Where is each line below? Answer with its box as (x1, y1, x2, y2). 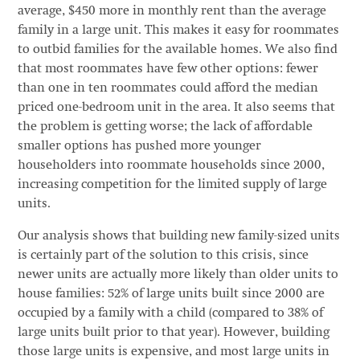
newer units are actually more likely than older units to (17, 268, 338, 281)
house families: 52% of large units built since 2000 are (17, 288, 325, 301)
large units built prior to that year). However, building (17, 326, 329, 339)
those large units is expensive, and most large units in (17, 346, 329, 358)
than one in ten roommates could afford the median (17, 82, 318, 95)
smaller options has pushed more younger (17, 140, 261, 153)
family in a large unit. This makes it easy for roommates (17, 24, 339, 37)
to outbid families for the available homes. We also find (17, 43, 337, 56)
